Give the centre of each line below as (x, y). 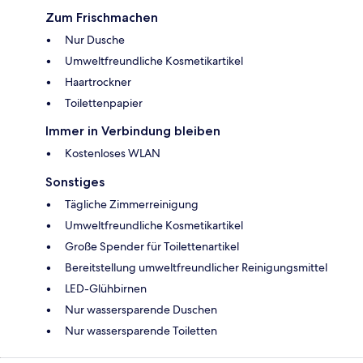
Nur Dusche (95, 40)
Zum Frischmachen (102, 18)
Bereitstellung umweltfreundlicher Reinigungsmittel (196, 268)
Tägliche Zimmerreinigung (132, 205)
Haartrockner (98, 82)
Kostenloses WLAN (113, 154)
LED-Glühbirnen (106, 289)
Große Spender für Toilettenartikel (152, 247)
